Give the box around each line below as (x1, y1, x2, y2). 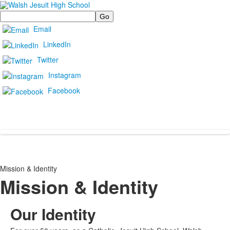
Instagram (48, 69, 81, 80)
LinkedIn (43, 39, 71, 49)
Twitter (37, 54, 59, 65)
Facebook (48, 85, 80, 95)
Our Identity (10, 203, 96, 225)
